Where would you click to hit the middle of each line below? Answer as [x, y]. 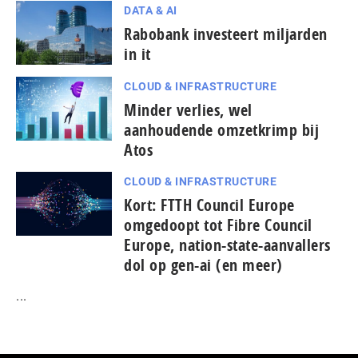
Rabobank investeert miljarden [226, 34]
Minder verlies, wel [188, 109]
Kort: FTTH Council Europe [209, 205]
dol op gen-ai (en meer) [203, 265]
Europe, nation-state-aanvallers [227, 245]
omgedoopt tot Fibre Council [218, 225]
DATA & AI [151, 10]
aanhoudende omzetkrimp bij [221, 129]
